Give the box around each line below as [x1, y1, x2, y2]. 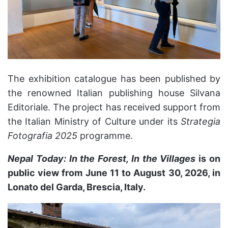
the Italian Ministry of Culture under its [8, 116, 181, 127]
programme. [77, 130, 133, 141]
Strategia [181, 116, 220, 127]
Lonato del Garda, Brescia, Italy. [8, 181, 146, 192]
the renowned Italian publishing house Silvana [8, 87, 220, 98]
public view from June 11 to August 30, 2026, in [8, 167, 220, 178]
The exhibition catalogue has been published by [8, 73, 220, 84]
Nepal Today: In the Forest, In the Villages [8, 153, 196, 164]
